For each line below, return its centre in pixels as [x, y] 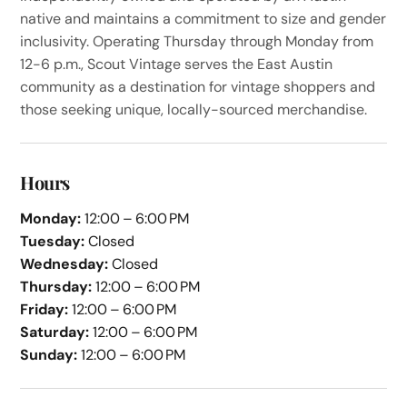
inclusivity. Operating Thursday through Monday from [197, 41]
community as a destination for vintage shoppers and [198, 86]
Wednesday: [65, 263]
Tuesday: [53, 241]
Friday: [45, 309]
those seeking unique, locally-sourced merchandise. [194, 109]
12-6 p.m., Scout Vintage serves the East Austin [177, 64]
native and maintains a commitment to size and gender [203, 18]
